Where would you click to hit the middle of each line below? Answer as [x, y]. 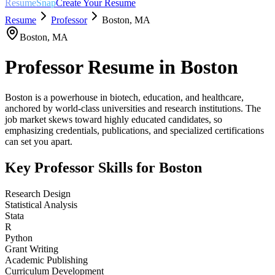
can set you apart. [39, 141]
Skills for [127, 167]
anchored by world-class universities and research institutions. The [133, 108]
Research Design [38, 193]
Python [19, 238]
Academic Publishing [46, 260]
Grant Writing [32, 249]
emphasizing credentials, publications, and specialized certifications [134, 130]
